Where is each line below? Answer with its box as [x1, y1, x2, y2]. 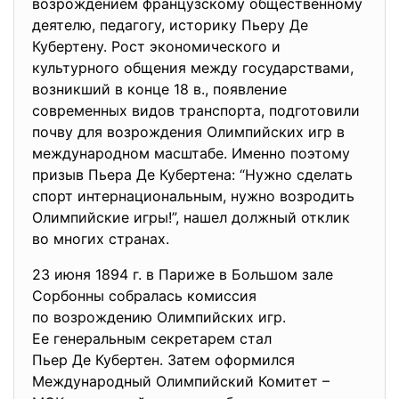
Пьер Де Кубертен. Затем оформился [32, 351, 295, 369]
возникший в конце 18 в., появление [32, 80, 287, 98]
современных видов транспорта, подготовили [32, 102, 360, 119]
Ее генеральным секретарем [32, 330, 240, 347]
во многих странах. [32, 230, 169, 248]
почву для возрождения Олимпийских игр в [32, 123, 345, 141]
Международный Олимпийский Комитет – [32, 372, 330, 390]
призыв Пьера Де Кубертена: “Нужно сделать [32, 166, 353, 183]
